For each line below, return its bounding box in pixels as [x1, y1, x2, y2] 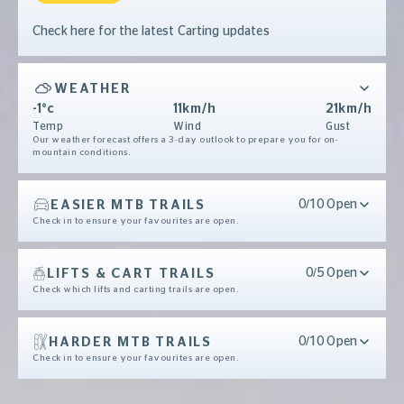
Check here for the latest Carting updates [32, 25, 270, 39]
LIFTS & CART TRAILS [47, 266, 216, 280]
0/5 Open [305, 267, 357, 280]
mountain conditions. [32, 148, 131, 158]
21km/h [326, 103, 372, 116]
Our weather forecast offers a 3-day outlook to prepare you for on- [32, 135, 338, 145]
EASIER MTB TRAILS [50, 197, 206, 212]
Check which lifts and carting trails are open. [32, 285, 239, 295]
